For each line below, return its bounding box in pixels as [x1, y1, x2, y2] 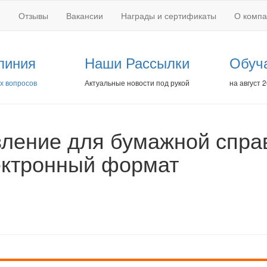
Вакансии [66, 10, 103, 21]
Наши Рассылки [84, 52, 190, 73]
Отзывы [18, 10, 48, 21]
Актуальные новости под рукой [84, 77, 190, 88]
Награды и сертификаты [121, 10, 216, 21]
